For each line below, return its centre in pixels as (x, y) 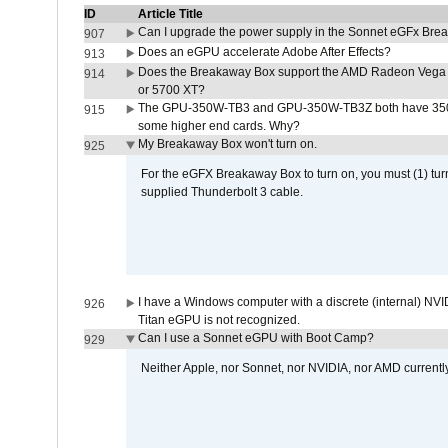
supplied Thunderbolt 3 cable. (221, 192)
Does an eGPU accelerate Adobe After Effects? (264, 52)
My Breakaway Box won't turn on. (227, 144)
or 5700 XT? (171, 90)
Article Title (170, 14)
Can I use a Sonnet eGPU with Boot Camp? (255, 338)
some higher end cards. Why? (218, 126)
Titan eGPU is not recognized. (218, 320)
